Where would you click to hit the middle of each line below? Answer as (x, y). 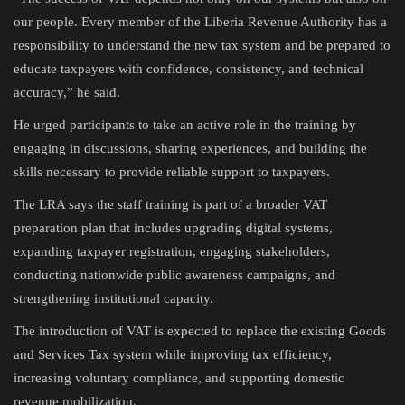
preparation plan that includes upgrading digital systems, (173, 227)
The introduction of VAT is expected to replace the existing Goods (200, 330)
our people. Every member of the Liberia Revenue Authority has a (200, 21)
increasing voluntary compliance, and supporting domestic (179, 377)
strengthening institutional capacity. (113, 298)
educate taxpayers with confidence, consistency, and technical (188, 68)
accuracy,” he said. (67, 92)
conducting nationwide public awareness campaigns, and (174, 274)
